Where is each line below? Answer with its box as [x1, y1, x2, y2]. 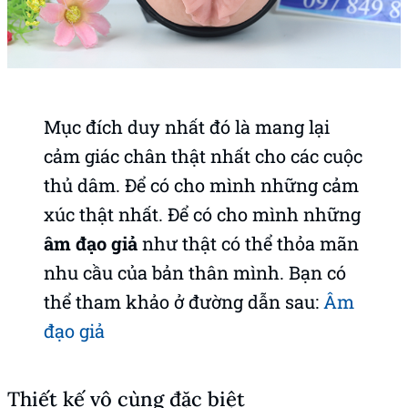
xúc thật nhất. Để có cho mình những [44, 201, 361, 226]
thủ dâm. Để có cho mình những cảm [44, 172, 359, 197]
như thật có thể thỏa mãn [138, 230, 359, 255]
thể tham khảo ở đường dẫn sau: [44, 289, 323, 313]
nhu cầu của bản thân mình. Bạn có [44, 260, 346, 284]
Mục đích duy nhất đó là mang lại [44, 114, 330, 138]
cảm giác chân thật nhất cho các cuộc [44, 143, 362, 168]
